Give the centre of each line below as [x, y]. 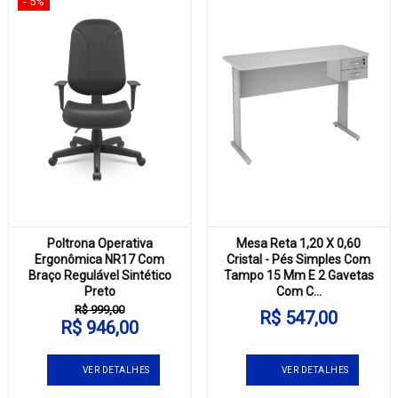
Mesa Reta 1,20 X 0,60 [298, 244]
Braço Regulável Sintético [99, 276]
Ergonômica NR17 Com [99, 260]
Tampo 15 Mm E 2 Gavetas [298, 276]
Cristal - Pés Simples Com [298, 260]
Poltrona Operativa [99, 244]
